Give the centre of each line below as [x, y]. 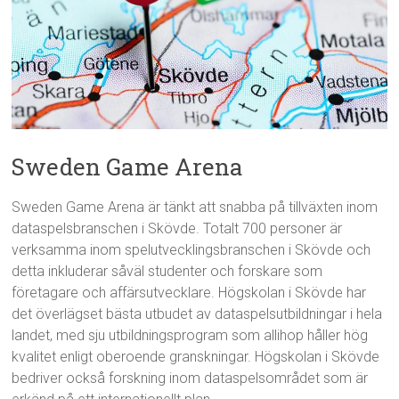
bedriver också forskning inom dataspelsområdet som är [190, 379]
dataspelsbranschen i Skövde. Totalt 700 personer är [177, 229]
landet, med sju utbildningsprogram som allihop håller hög [190, 336]
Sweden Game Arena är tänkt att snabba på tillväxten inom [195, 208]
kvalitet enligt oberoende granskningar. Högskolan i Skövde [196, 357]
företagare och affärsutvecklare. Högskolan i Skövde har [189, 293]
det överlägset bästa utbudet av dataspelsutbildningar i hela [197, 314]
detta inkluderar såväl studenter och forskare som [167, 272]
